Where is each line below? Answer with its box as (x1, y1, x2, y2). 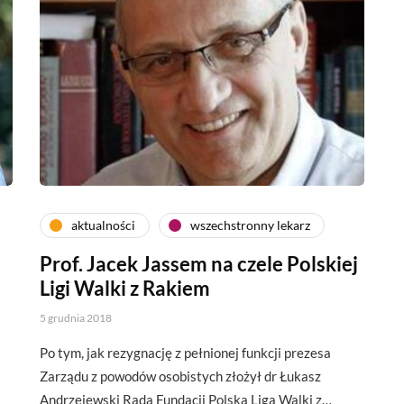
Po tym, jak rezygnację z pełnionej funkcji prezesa (40, 344, 331, 361)
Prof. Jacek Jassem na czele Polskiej (40, 251, 358, 276)
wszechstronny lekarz (190, 217, 310, 233)
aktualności (71, 217, 135, 233)
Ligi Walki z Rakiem (40, 275, 210, 300)
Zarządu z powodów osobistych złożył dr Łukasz (40, 367, 321, 384)
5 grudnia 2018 (40, 310, 112, 325)
